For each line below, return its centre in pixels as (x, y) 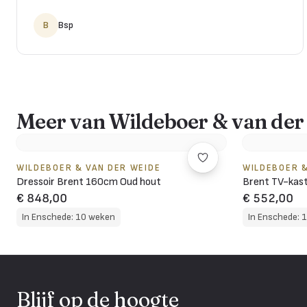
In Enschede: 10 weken (69, 217)
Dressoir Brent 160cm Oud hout (89, 182)
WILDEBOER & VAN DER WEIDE (89, 168)
